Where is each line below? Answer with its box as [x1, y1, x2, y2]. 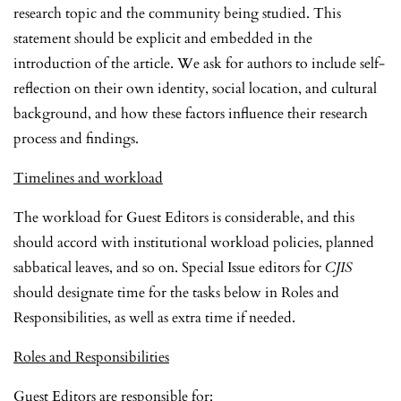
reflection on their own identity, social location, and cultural [13, 78, 377, 98]
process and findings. [13, 128, 139, 149]
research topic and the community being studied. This [13, 3, 341, 23]
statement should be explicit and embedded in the [13, 28, 312, 48]
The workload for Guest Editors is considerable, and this [13, 207, 354, 227]
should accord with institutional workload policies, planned [13, 232, 374, 252]
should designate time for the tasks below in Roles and [13, 282, 339, 303]
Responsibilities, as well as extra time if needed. [13, 307, 299, 328]
